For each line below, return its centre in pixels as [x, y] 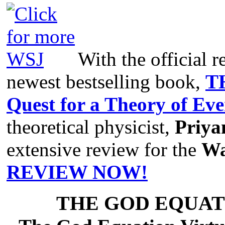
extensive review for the [104, 149]
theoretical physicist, [91, 127]
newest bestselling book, [106, 81]
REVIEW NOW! [77, 172]
